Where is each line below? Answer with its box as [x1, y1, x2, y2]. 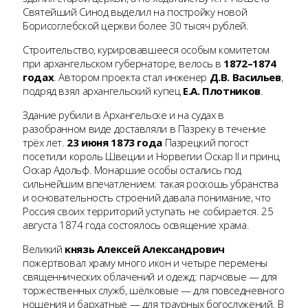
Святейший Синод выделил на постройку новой [23, 5, 247, 19]
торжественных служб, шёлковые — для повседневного [23, 283, 285, 298]
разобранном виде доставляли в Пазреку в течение [23, 122, 266, 136]
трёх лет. [23, 135, 67, 150]
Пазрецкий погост [162, 135, 249, 150]
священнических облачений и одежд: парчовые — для [23, 269, 277, 284]
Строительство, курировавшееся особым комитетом [23, 43, 269, 57]
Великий [23, 242, 65, 256]
